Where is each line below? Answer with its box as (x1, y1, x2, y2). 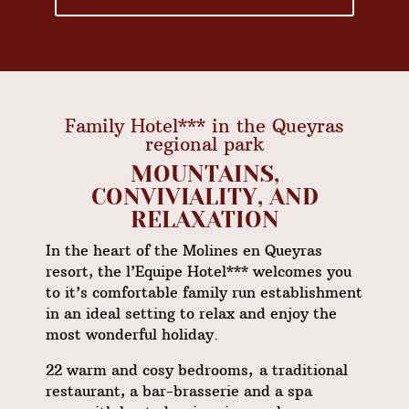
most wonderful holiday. (46, 324, 218, 343)
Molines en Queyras (183, 240, 322, 259)
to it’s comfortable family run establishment (46, 282, 362, 301)
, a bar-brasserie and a (121, 381, 288, 400)
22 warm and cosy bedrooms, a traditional (46, 360, 348, 379)
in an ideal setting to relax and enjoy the (46, 303, 337, 322)
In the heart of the (46, 240, 183, 259)
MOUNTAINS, (130, 160, 279, 187)
